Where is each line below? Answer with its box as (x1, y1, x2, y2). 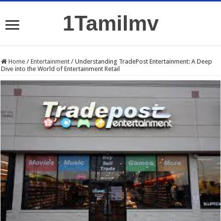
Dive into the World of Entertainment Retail (1, 65, 120, 73)
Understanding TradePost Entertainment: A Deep (75, 58, 213, 65)
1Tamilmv (62, 11, 159, 35)
